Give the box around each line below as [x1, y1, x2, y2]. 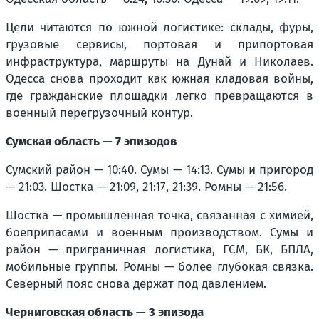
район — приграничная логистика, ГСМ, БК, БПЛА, [6, 242, 313, 257]
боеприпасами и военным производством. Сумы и [6, 225, 313, 240]
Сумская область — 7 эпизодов [6, 134, 177, 149]
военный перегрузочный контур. [6, 105, 193, 120]
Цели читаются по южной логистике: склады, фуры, [6, 20, 313, 35]
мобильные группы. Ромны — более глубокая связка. [6, 259, 313, 274]
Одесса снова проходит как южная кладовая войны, [6, 71, 313, 86]
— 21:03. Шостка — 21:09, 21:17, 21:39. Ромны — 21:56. [6, 179, 287, 194]
